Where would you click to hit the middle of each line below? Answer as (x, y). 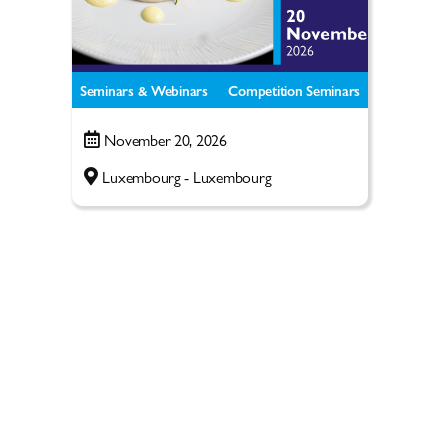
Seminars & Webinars (144, 89)
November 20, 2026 (165, 139)
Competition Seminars (294, 89)
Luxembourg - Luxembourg (187, 176)
